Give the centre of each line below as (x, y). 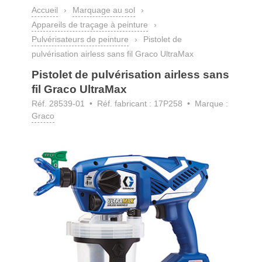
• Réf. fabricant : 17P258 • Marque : (158, 104)
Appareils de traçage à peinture (90, 25)
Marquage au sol (104, 10)
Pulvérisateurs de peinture (80, 39)
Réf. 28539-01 (59, 104)
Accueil (45, 10)
